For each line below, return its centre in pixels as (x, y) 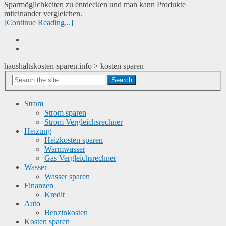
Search (122, 80)
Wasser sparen (67, 176)
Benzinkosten (66, 212)
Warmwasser (65, 149)
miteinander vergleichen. (43, 13)
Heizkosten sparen (74, 140)
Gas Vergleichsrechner (80, 158)
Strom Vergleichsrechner (83, 122)
